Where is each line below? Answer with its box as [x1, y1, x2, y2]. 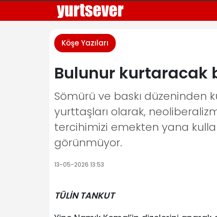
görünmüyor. [54, 135, 122, 150]
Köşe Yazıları [62, 38, 108, 48]
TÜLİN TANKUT [54, 189, 114, 201]
